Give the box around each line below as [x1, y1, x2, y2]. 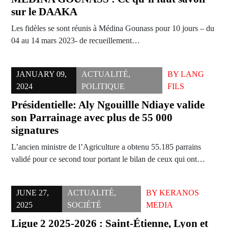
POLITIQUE [81, 82, 125, 91]
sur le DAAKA [11, 6, 77, 18]
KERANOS [159, 188, 199, 197]
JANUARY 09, [16, 70, 67, 79]
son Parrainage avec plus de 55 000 [11, 111, 173, 124]
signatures [11, 124, 59, 137]
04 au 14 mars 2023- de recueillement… [11, 36, 140, 45]
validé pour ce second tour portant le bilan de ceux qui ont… [11, 155, 205, 164]
